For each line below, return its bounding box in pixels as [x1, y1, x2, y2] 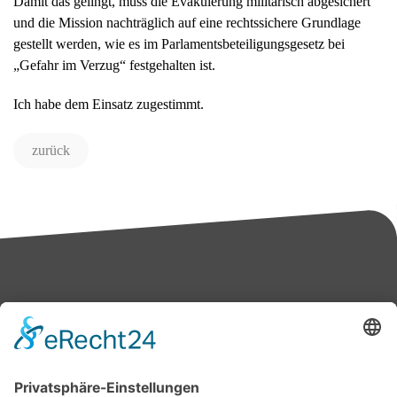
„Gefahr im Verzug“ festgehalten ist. [13, 58, 215, 74]
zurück [32, 143, 70, 159]
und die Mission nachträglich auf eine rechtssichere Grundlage [13, 15, 361, 31]
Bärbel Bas [144, 348, 253, 377]
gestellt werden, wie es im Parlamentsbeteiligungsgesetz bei [13, 36, 345, 52]
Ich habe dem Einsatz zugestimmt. [13, 97, 204, 113]
